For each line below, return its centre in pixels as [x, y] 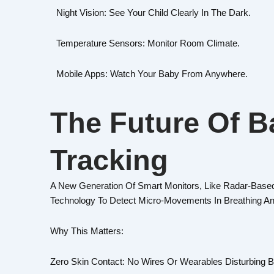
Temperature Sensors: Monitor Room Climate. [148, 43]
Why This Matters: [87, 231]
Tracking [109, 160]
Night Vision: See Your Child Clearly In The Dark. [154, 12]
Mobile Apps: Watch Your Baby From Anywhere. [152, 74]
